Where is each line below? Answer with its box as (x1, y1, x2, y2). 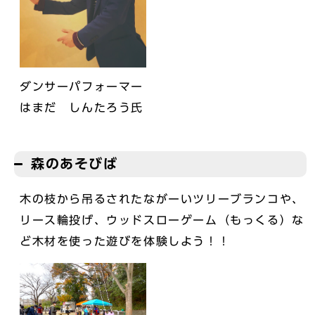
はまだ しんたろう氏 (20, 102, 143, 114)
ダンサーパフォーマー (20, 81, 143, 93)
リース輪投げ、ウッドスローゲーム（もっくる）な (20, 214, 304, 226)
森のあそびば (31, 157, 118, 171)
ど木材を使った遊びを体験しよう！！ (20, 236, 231, 247)
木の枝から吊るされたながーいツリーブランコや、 (20, 193, 304, 205)
